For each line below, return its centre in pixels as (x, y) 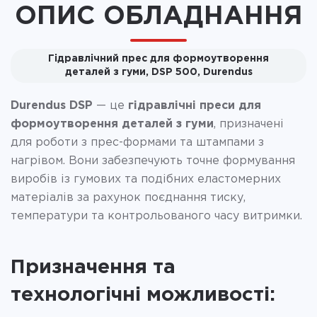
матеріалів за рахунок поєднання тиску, (128, 197)
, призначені (249, 124)
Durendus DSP (52, 105)
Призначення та (93, 267)
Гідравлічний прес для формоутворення (158, 58)
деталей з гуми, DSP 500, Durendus (158, 72)
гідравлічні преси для (195, 105)
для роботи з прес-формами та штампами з (137, 142)
